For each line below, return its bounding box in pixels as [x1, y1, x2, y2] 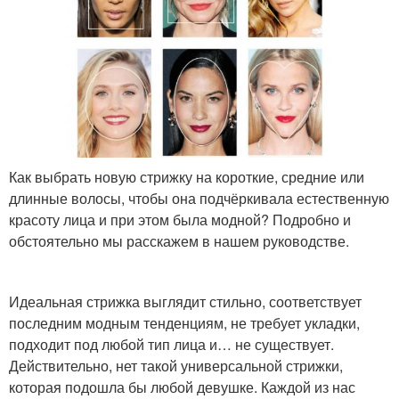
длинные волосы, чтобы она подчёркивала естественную [9, 188, 389, 209]
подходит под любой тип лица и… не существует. [9, 334, 334, 355]
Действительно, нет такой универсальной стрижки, [9, 355, 343, 377]
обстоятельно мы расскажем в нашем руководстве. [9, 231, 349, 252]
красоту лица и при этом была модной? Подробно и [9, 209, 351, 231]
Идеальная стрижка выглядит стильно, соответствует [9, 291, 362, 313]
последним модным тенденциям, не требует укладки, [9, 313, 360, 334]
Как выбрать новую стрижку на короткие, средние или [9, 167, 364, 188]
